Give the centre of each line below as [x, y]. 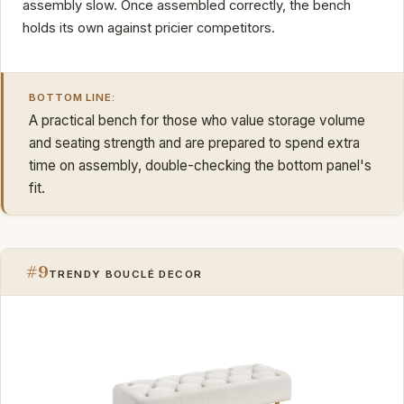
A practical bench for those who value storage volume [197, 120]
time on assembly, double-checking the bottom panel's [200, 165]
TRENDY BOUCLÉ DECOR [126, 274]
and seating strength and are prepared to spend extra [194, 142]
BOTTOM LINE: [73, 97]
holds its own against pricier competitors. [149, 28]
